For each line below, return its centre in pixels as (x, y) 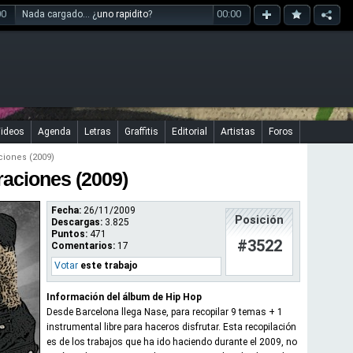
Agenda (54, 132)
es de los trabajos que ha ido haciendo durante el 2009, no (172, 342)
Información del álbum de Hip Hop (124, 297)
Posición (259, 220)
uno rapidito (123, 14)
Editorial (190, 132)
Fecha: (66, 210)
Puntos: (69, 234)
